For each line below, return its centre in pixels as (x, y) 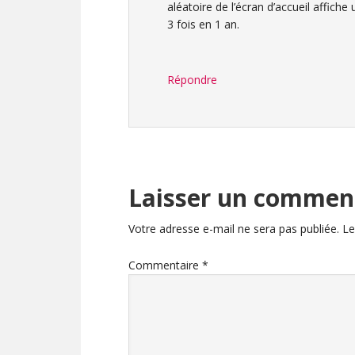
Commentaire (165, 265)
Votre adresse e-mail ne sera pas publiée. (234, 228)
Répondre (192, 79)
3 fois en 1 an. (203, 24)
